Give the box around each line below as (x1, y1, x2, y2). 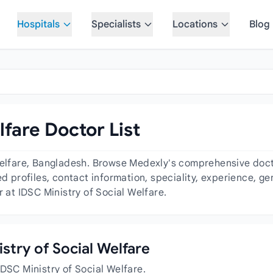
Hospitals (17, 18, 60, 30)
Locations (172, 18, 218, 30)
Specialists (91, 18, 141, 30)
